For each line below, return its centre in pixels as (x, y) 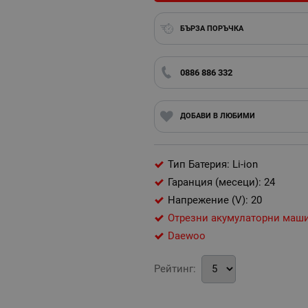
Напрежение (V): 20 (215, 200)
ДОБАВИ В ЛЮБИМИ (217, 116)
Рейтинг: (175, 268)
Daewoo (187, 235)
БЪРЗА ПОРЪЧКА (211, 28)
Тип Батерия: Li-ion (213, 164)
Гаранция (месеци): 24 (221, 182)
